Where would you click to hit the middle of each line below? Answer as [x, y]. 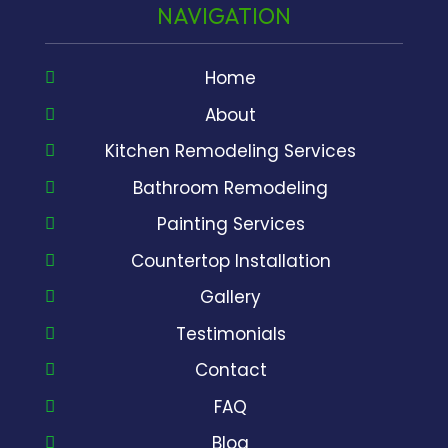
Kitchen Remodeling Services [231, 151]
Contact [230, 370]
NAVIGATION [223, 16]
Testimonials [230, 333]
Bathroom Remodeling [231, 187]
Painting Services [230, 224]
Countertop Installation [230, 260]
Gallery [231, 297]
